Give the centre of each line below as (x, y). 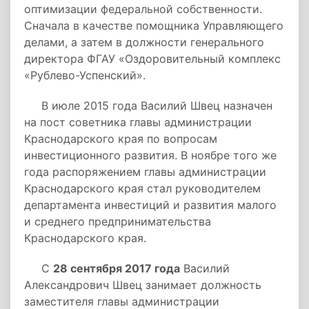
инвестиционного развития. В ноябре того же (150, 155)
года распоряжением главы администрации (145, 172)
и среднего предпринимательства (118, 221)
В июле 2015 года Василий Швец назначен (148, 106)
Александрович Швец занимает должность (143, 285)
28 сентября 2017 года (117, 268)
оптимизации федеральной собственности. (143, 9)
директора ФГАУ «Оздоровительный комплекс (152, 59)
